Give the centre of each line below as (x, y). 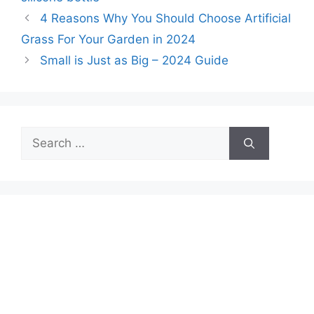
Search (40, 135)
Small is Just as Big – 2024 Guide (135, 61)
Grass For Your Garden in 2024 (108, 40)
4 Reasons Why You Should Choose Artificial (166, 19)
